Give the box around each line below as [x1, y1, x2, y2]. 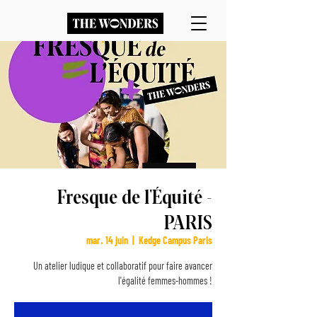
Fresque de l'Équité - [57, 181, 212, 209]
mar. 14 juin [86, 234, 128, 246]
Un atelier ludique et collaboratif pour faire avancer [33, 260, 212, 272]
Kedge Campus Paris [139, 234, 212, 246]
